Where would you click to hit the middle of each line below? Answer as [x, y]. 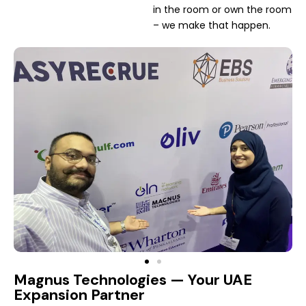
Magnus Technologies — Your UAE [133, 279]
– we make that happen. [212, 25]
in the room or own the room [222, 9]
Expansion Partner [79, 294]
